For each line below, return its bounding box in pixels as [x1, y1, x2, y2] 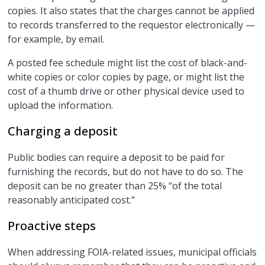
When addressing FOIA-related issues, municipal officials [8, 245, 257, 259]
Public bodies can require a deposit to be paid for [8, 151, 225, 164]
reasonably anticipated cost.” [8, 193, 135, 207]
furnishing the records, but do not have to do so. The [8, 165, 244, 179]
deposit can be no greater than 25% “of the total [8, 179, 222, 193]
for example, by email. [8, 33, 105, 46]
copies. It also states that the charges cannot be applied [8, 4, 255, 18]
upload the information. [8, 99, 114, 112]
